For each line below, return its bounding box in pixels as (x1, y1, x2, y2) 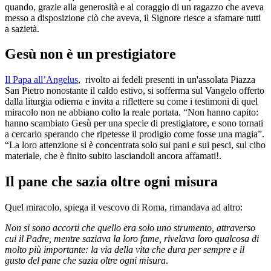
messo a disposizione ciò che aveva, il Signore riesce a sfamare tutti (5, 12, 261, 23)
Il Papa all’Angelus (5, 74, 78, 85)
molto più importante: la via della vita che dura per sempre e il (5, 244, 244, 255)
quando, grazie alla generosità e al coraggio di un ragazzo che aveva (5, 1, 264, 12)
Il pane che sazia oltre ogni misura (5, 174, 218, 190)
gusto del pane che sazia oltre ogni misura (5, 255, 166, 266)
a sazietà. (5, 23, 39, 34)
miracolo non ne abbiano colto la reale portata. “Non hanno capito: (5, 107, 258, 118)
